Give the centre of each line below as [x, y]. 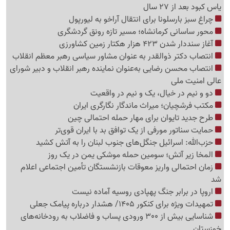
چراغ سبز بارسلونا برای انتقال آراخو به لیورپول [142, 20]
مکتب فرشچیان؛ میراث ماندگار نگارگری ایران [144, 106]
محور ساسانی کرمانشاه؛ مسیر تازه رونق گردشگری [136, 32]
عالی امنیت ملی [196, 81]
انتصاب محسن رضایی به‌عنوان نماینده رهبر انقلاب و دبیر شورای [112, 69]
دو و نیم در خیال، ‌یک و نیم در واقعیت [153, 93]
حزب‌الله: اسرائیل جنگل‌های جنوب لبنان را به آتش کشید [126, 143]
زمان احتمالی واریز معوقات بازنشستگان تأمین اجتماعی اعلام [118, 167]
